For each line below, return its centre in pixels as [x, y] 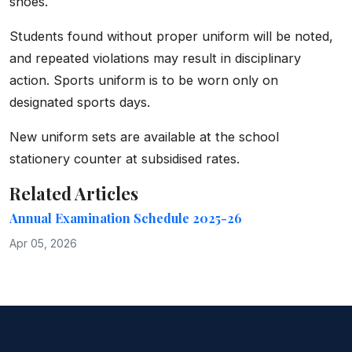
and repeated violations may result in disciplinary [155, 59]
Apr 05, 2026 [43, 244]
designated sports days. [80, 103]
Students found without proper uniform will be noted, [171, 37]
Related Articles [74, 193]
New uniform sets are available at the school [144, 137]
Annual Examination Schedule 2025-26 [126, 218]
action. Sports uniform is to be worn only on [144, 81]
